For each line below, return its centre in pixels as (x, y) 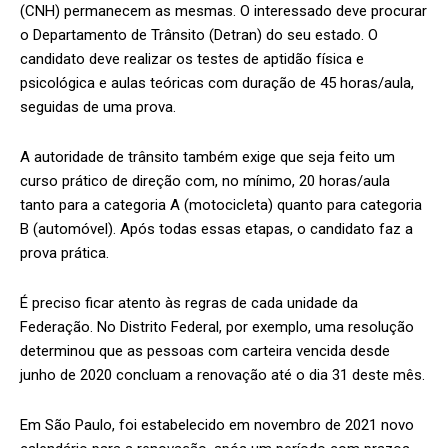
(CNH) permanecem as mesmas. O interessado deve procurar (223, 11)
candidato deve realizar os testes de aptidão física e (192, 59)
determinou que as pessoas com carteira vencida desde (205, 351)
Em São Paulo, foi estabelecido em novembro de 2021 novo (217, 425)
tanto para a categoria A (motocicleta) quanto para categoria (221, 205)
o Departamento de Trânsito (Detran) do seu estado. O (199, 35)
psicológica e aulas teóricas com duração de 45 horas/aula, (217, 83)
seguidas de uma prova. (98, 107)
